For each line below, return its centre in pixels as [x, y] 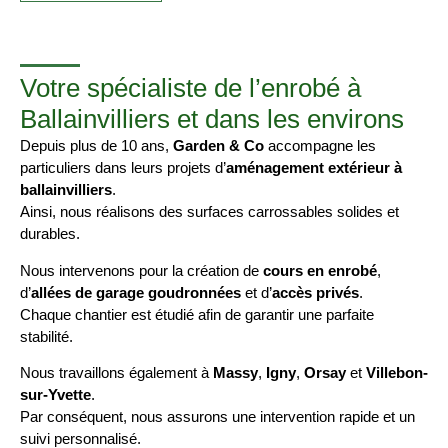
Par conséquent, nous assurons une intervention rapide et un [217, 416]
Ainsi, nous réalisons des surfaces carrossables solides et [209, 212]
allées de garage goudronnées [136, 292]
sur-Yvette [55, 394]
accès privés [315, 292]
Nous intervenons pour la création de [141, 270]
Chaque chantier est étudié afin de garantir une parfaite [197, 314]
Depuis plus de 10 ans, [96, 146]
